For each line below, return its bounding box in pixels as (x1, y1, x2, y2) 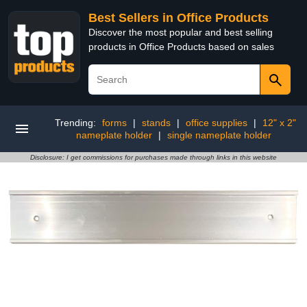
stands (142, 117, 171, 128)
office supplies (186, 117, 247, 128)
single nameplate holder (167, 130, 271, 140)
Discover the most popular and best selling (88, 27, 273, 38)
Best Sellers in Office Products (88, 11, 269, 25)
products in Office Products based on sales (88, 41, 274, 52)
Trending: (55, 117, 99, 128)
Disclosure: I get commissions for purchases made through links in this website (30, 153, 277, 161)
